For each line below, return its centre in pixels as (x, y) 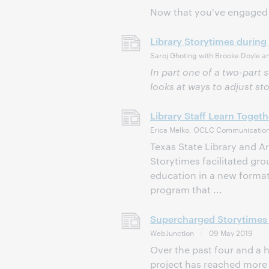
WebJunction (172, 232)
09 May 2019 (231, 232)
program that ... (186, 189)
